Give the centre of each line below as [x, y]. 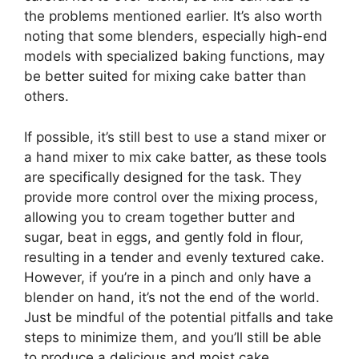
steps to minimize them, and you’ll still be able [173, 337]
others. [46, 96]
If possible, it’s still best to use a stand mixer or [175, 137]
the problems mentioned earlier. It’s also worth [173, 16]
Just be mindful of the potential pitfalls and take [179, 317]
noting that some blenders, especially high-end [176, 36]
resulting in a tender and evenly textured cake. [174, 257]
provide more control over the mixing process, [171, 197]
